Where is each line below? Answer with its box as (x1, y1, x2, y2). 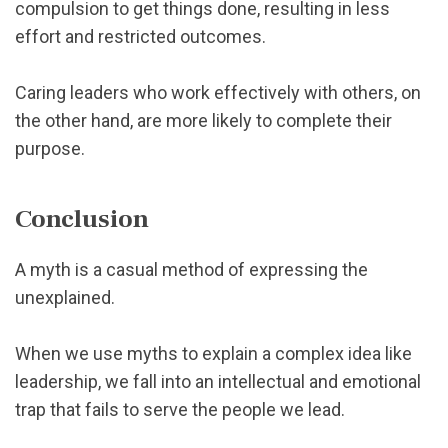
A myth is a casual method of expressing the (15, 258, 368, 280)
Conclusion (15, 201, 149, 236)
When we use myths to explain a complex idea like (15, 342, 412, 364)
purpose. (15, 138, 85, 160)
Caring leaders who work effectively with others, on (15, 82, 421, 104)
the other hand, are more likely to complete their (15, 110, 392, 132)
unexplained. (15, 286, 115, 308)
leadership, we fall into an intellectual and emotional (15, 370, 421, 392)
